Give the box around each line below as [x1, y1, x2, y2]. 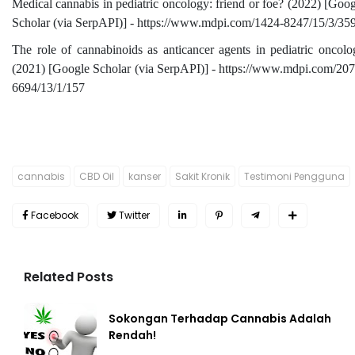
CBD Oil [79, 170, 114, 184]
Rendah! [109, 327, 156, 344]
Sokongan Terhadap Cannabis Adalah [109, 311, 331, 327]
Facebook [31, 208, 78, 223]
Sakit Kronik [175, 170, 230, 184]
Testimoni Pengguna [244, 170, 345, 184]
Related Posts [24, 268, 113, 287]
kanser [128, 170, 161, 184]
